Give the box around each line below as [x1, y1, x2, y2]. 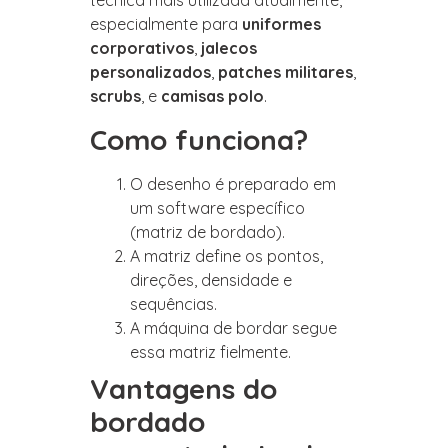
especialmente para [90, 14, 242, 35]
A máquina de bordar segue [130, 317, 337, 338]
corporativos [90, 38, 194, 59]
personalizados [90, 62, 211, 83]
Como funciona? [90, 121, 308, 157]
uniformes [242, 14, 321, 35]
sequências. [130, 293, 217, 314]
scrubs [90, 86, 141, 107]
